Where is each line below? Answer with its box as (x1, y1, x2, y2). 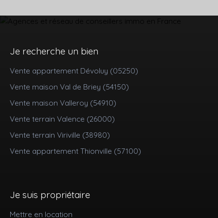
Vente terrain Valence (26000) (10, 113, 115, 124)
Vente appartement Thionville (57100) (10, 145, 141, 156)
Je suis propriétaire (10, 188, 90, 200)
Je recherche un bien (10, 45, 98, 57)
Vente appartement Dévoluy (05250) (10, 65, 138, 75)
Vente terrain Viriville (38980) (10, 129, 110, 140)
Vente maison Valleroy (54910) (10, 97, 116, 108)
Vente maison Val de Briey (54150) (10, 81, 129, 91)
